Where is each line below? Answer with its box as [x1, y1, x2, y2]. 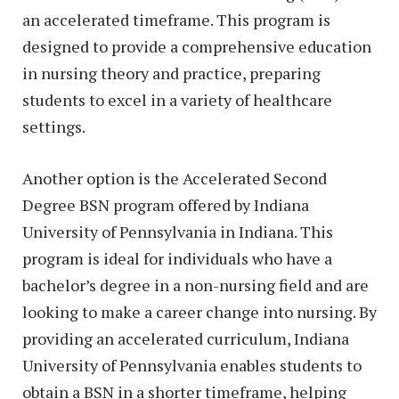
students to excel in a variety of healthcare [22, 89, 332, 111]
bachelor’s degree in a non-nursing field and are [22, 273, 369, 296]
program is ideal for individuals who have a [22, 247, 332, 269]
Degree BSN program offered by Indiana [22, 193, 309, 216]
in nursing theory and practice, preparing [22, 62, 321, 85]
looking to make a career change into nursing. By [22, 300, 377, 322]
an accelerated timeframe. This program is [22, 9, 330, 31]
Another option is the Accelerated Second [22, 167, 327, 189]
